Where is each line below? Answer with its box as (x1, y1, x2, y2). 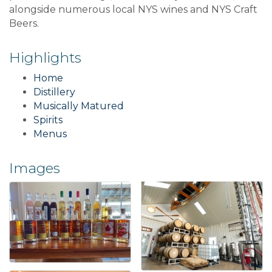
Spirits (33, 114, 63, 126)
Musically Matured (33, 100, 124, 112)
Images (9, 159, 60, 177)
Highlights (9, 49, 81, 66)
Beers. (9, 17, 39, 29)
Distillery (33, 86, 75, 98)
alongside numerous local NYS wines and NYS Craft (9, 3, 257, 15)
